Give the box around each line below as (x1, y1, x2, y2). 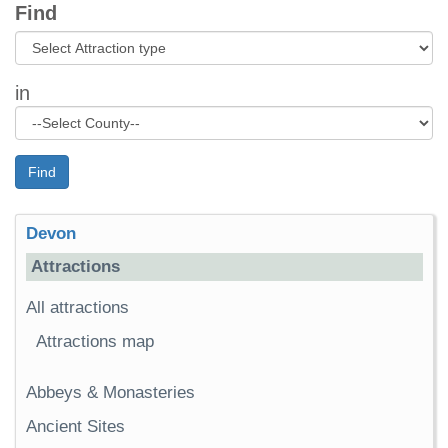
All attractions (26, 298, 129, 318)
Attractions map (36, 332, 154, 352)
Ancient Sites (26, 417, 125, 437)
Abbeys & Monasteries (26, 383, 195, 403)
